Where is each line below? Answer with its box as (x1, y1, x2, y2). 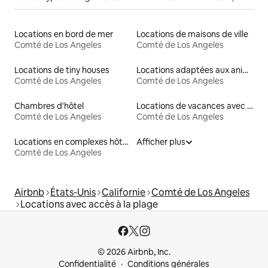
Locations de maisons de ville (136, 29, 248, 40)
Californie (102, 186, 145, 199)
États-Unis (50, 186, 96, 199)
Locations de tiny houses (14, 65, 109, 76)
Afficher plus (136, 136, 185, 148)
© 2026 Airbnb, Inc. (98, 246, 170, 258)
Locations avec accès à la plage (20, 198, 158, 211)
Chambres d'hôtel (14, 100, 84, 112)
